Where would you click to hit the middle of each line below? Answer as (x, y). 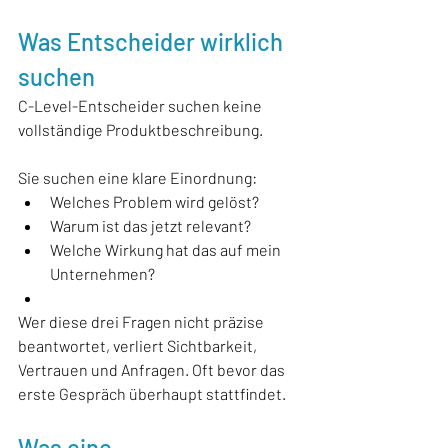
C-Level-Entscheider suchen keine (141, 105)
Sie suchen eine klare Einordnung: (137, 177)
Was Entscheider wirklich (153, 41)
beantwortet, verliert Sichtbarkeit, (139, 345)
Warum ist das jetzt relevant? (150, 225)
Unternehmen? (102, 273)
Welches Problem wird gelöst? (154, 201)
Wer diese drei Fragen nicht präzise (142, 321)
